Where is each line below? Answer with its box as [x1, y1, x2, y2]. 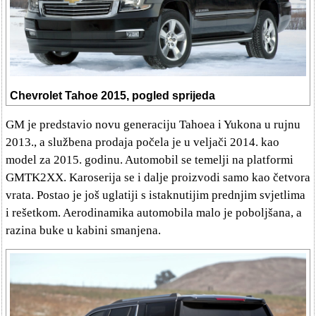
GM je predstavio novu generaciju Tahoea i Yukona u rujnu [6, 118, 300, 132]
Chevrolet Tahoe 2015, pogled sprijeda [10, 90, 215, 102]
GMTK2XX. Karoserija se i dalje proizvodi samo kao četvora [6, 171, 310, 185]
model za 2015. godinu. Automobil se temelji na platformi [6, 153, 293, 167]
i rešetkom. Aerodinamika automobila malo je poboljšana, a [6, 206, 302, 220]
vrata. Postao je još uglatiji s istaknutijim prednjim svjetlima [6, 188, 305, 202]
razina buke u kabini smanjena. [6, 224, 161, 238]
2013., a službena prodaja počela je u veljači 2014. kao [6, 135, 279, 150]
